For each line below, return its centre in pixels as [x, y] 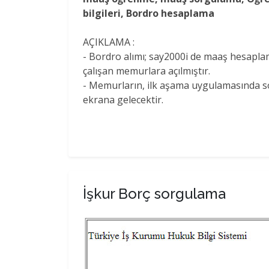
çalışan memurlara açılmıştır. [147, 71]
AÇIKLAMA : [109, 42]
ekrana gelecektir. [123, 99]
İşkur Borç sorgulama [154, 193]
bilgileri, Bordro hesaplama [149, 13]
